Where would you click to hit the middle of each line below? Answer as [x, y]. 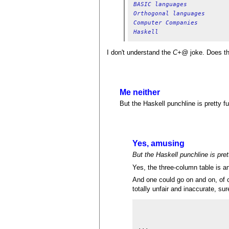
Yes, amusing [159, 144]
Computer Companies [165, 22]
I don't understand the [140, 53]
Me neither [140, 93]
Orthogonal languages [169, 13]
